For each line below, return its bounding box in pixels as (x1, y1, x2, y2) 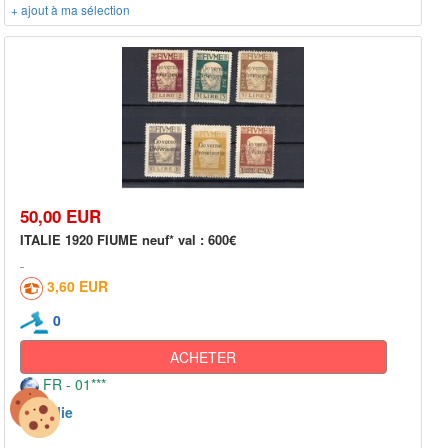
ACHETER (170, 346, 237, 367)
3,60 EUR (47, 276, 108, 297)
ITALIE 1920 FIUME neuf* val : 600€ (20, 230, 236, 250)
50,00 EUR (20, 204, 101, 229)
